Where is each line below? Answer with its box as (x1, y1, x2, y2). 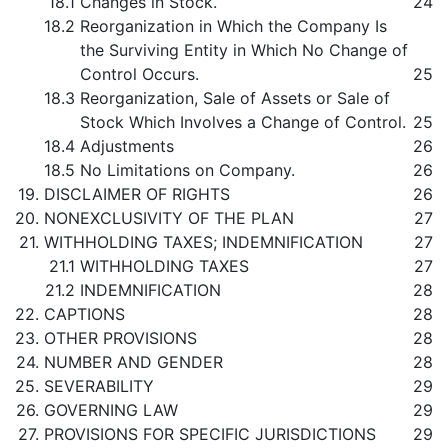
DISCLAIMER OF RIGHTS (44, 184, 230, 204)
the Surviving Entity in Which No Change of (80, 40, 408, 60)
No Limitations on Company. (80, 160, 295, 180)
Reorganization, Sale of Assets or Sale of (80, 88, 390, 108)
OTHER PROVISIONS (44, 328, 197, 348)
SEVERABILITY (44, 376, 154, 396)
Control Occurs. (80, 64, 199, 84)
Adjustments (80, 136, 174, 156)
